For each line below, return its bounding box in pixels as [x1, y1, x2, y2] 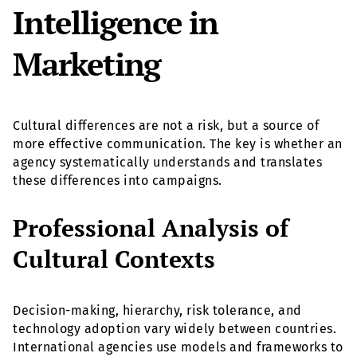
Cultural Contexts [13, 243, 215, 276]
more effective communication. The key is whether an [13, 136, 343, 152]
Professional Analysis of [13, 212, 288, 245]
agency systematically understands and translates [13, 155, 322, 171]
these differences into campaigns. [13, 173, 222, 189]
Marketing [13, 42, 162, 85]
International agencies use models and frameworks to [13, 339, 343, 355]
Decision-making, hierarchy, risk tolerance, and [13, 303, 302, 319]
